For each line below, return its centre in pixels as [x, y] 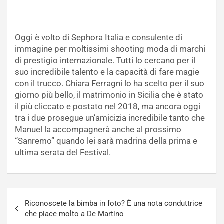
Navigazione [41, 195]
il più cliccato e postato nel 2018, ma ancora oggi [108, 106]
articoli [26, 211]
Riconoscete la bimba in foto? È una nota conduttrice [114, 203]
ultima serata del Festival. [63, 152]
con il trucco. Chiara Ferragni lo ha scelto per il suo [110, 83]
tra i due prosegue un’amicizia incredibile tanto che [110, 118]
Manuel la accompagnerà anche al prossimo [98, 129]
